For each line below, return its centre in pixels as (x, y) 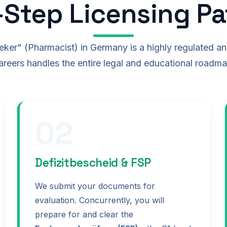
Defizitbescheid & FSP (93, 163)
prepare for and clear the (84, 214)
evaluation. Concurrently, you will (100, 200)
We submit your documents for (95, 186)
